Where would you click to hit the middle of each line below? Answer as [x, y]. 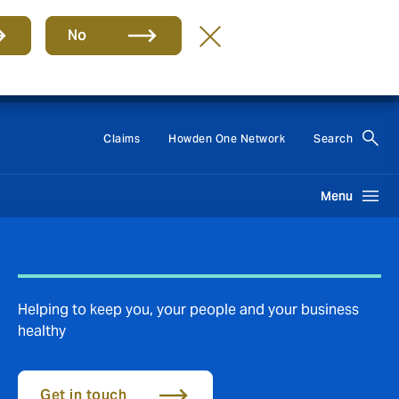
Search [333, 138]
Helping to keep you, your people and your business [188, 309]
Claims [122, 138]
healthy [42, 331]
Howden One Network [227, 138]
